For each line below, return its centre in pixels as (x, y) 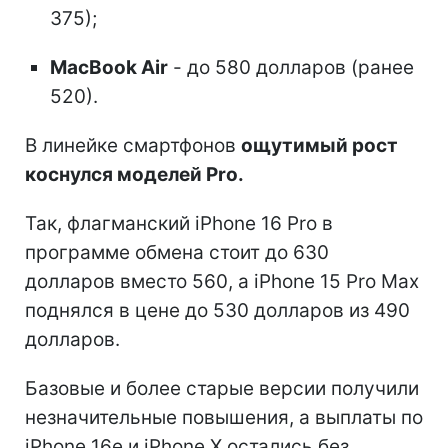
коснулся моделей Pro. (134, 174)
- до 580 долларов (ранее (291, 67)
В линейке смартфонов (133, 145)
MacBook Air (109, 67)
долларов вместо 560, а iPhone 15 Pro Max (222, 281)
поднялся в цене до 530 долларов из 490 (217, 310)
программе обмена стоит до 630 (177, 252)
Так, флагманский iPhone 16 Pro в (179, 223)
